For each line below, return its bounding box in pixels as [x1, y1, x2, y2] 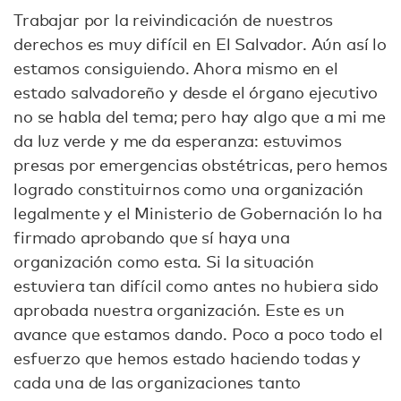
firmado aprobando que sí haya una [13, 226, 290, 247]
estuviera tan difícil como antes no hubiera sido [13, 275, 380, 295]
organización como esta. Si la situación [13, 251, 314, 271]
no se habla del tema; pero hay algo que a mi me [13, 106, 386, 126]
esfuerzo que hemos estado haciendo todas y [13, 347, 362, 368]
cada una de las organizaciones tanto [13, 371, 302, 392]
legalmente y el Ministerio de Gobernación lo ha [13, 202, 382, 223]
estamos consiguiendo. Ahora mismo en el [13, 57, 338, 78]
